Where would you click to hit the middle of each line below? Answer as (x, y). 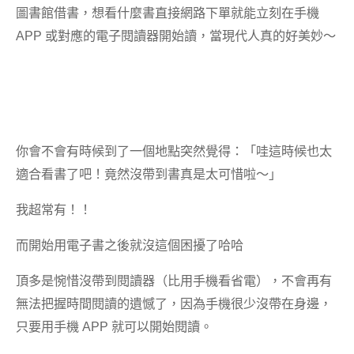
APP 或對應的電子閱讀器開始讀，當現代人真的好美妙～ (176, 36)
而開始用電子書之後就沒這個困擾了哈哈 (130, 245)
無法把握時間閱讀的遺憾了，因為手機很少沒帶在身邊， (174, 304)
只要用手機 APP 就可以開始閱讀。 (115, 327)
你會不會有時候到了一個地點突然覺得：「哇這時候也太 (174, 151)
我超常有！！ (54, 209)
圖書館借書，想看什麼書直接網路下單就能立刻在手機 (168, 13)
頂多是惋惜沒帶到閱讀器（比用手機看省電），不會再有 (174, 281)
